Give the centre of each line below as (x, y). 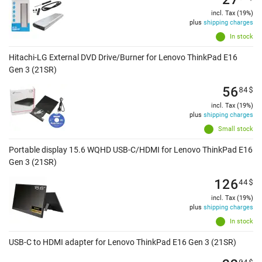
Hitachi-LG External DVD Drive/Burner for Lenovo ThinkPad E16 (123, 58)
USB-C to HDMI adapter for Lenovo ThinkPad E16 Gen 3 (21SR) (123, 242)
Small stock (236, 129)
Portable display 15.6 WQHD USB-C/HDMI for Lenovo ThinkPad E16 (131, 150)
